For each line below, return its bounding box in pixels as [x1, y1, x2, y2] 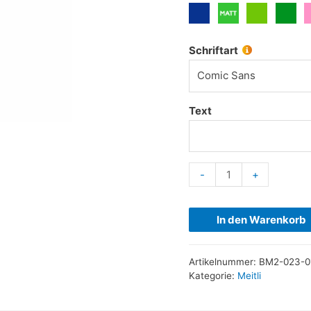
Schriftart [189, 44, 238, 57]
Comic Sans [197, 69, 256, 83]
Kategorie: [189, 269, 237, 281]
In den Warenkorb [217, 213, 306, 226]
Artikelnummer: [189, 255, 259, 267]
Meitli [237, 269, 261, 281]
